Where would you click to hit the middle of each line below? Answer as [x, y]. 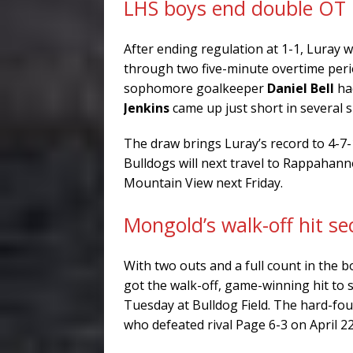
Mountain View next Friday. [203, 182]
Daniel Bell [301, 88]
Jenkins [147, 108]
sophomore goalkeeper [195, 88]
